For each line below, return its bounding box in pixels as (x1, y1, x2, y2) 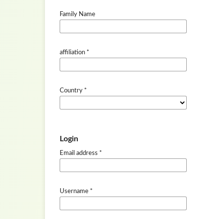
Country (60, 87, 84, 94)
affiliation (60, 49, 87, 56)
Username (60, 188, 90, 195)
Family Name (60, 11, 95, 18)
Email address (60, 150, 99, 156)
